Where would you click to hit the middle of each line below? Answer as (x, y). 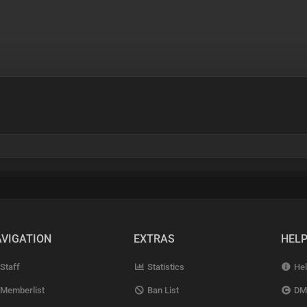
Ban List (162, 290)
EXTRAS (155, 239)
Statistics (164, 267)
